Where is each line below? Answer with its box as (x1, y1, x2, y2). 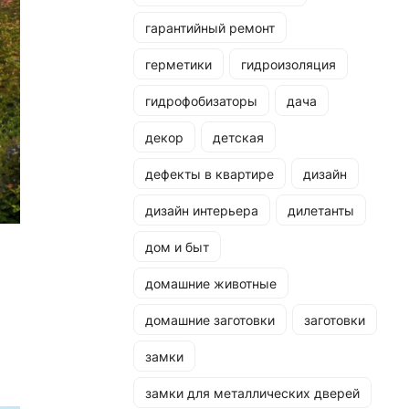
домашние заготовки (145, 311, 275, 328)
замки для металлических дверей (145, 384, 360, 401)
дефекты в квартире (145, 165, 274, 182)
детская (213, 129, 264, 145)
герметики (145, 56, 212, 72)
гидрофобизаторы (145, 92, 257, 109)
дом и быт (145, 238, 209, 255)
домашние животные (145, 275, 277, 291)
